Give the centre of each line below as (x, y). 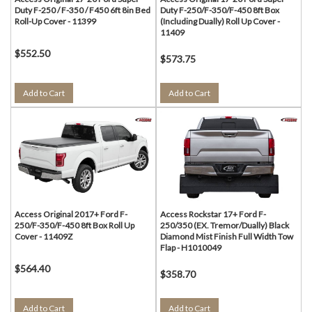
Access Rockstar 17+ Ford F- (213, 214)
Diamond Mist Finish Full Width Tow (227, 236)
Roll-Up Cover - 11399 (55, 21)
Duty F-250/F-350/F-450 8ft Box (220, 10)
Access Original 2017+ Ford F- (71, 214)
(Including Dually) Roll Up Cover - (220, 21)
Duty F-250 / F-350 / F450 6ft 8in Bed (83, 10)
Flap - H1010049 (191, 248)
